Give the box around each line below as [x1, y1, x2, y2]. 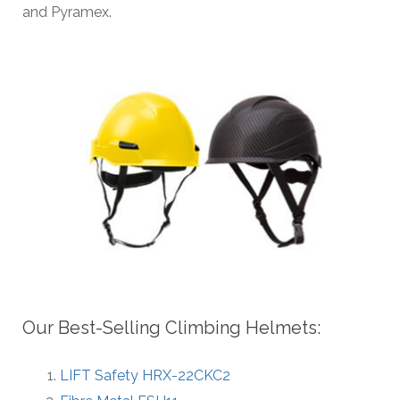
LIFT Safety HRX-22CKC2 [60, 366, 230, 384]
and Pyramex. [22, 3, 112, 21]
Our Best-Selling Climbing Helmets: [22, 316, 321, 338]
